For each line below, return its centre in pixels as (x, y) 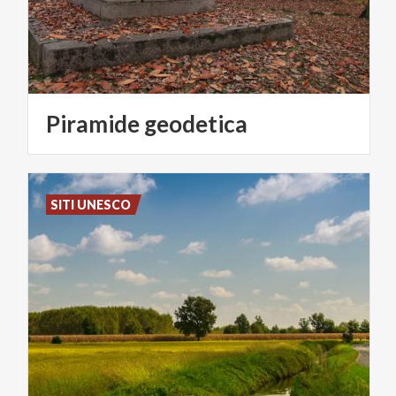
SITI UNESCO (91, 204)
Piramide (93, 123)
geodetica (196, 123)
